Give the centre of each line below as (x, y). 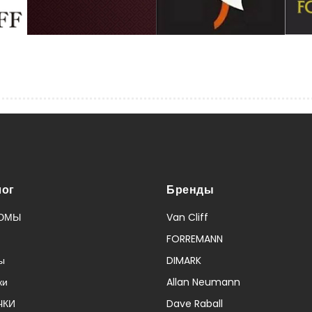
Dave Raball (195, 303)
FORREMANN (195, 239)
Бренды (190, 189)
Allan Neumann (203, 282)
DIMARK (184, 260)
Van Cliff (187, 217)
